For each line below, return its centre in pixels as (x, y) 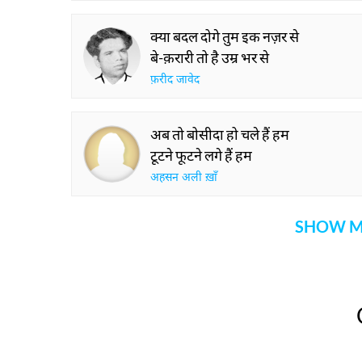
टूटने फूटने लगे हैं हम (201, 155)
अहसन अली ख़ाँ (184, 178)
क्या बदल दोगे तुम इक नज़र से (225, 36)
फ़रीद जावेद (175, 80)
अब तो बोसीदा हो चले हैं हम (220, 134)
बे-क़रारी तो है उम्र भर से (210, 57)
